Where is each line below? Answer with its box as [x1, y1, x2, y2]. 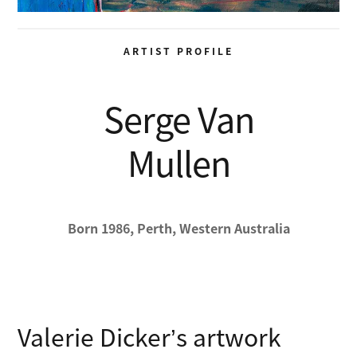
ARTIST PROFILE [124, 44, 233, 58]
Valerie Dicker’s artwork [18, 318, 282, 354]
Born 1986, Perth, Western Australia [67, 218, 290, 237]
